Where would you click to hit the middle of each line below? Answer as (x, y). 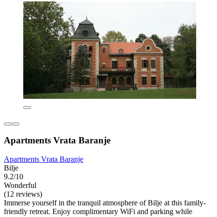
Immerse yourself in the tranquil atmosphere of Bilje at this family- (105, 202)
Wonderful (20, 185)
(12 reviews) (23, 194)
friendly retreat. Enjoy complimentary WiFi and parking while (98, 211)
